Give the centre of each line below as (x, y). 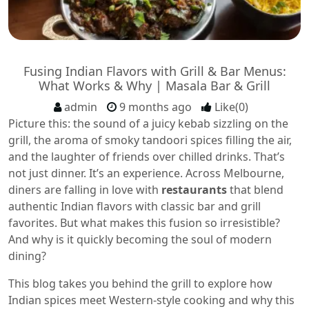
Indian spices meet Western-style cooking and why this (151, 300)
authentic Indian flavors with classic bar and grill (134, 206)
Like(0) (231, 107)
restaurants (194, 190)
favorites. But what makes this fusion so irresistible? (144, 223)
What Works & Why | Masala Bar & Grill (154, 86)
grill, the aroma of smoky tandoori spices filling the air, (150, 140)
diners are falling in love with (85, 190)
